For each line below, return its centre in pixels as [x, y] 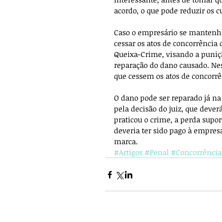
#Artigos [128, 152]
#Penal [157, 152]
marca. [126, 141]
